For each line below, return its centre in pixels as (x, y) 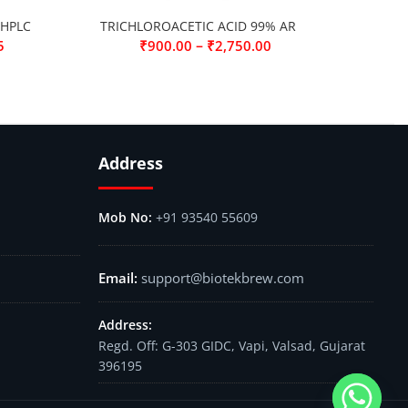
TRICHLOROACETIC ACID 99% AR (198, 26)
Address (130, 163)
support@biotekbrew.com (222, 278)
